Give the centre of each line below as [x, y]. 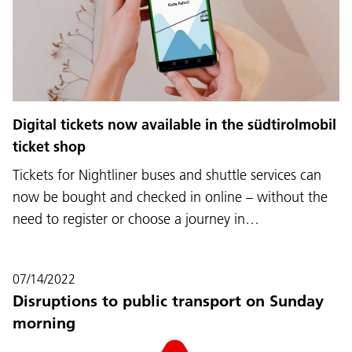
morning [44, 323]
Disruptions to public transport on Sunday [168, 301]
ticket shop [49, 147]
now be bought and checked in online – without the [170, 197]
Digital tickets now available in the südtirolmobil [174, 125]
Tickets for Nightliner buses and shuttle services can [167, 175]
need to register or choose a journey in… [136, 219]
